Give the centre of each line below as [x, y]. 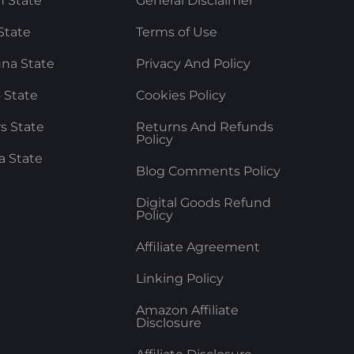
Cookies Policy [181, 96]
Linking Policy [179, 279]
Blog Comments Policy [208, 171]
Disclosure [168, 323]
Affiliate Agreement [198, 247]
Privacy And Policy [193, 64]
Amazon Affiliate [187, 311]
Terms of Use [176, 32]
